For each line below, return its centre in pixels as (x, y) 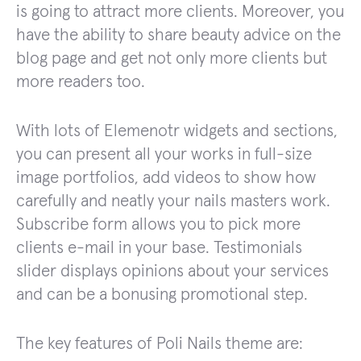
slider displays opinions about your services (172, 271)
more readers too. (81, 81)
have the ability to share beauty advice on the (178, 35)
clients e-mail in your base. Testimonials (159, 247)
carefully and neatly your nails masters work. (173, 201)
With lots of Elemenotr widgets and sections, (177, 131)
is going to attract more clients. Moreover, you (180, 11)
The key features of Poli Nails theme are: (160, 343)
